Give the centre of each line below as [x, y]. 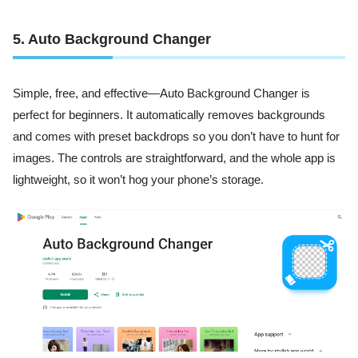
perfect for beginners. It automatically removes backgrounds [169, 115]
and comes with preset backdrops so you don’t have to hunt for [176, 137]
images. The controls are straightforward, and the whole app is [174, 159]
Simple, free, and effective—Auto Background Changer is [161, 94]
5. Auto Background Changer [112, 40]
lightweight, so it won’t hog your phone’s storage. [138, 180]
